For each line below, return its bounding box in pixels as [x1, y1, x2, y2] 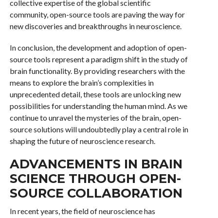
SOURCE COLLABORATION [9, 185, 182, 200]
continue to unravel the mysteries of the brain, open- [9, 113, 182, 122]
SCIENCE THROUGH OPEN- [9, 171, 181, 186]
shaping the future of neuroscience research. [9, 136, 155, 145]
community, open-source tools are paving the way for [9, 10, 185, 19]
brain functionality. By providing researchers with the [9, 66, 185, 75]
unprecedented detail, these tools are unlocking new [9, 90, 181, 99]
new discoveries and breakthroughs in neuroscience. [9, 21, 182, 31]
